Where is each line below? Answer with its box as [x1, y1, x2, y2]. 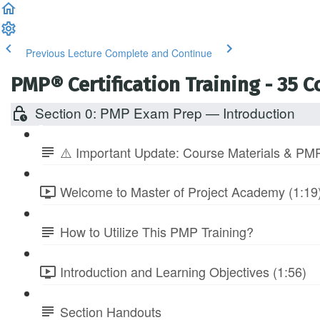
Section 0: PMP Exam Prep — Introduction [35, 103, 295, 122]
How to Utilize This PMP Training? [60, 222, 254, 241]
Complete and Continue [105, 46, 212, 60]
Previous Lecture [26, 46, 102, 60]
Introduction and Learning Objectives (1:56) [60, 261, 306, 281]
